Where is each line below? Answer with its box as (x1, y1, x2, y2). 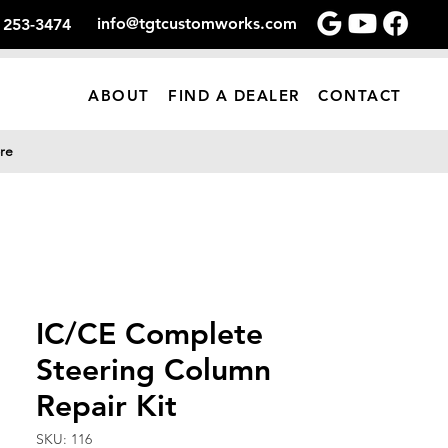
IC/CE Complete (36, 316, 263, 352)
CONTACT (318, 86, 402, 105)
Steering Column (36, 352, 271, 388)
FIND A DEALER (168, 86, 300, 105)
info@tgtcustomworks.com (97, 14, 297, 33)
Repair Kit (36, 388, 177, 424)
